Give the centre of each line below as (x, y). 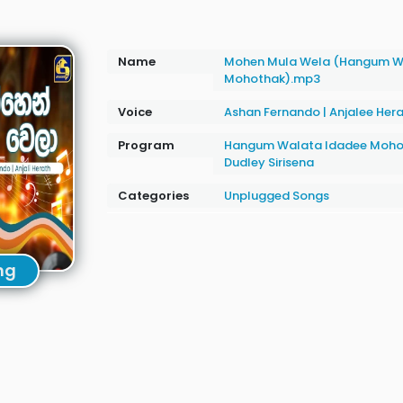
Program (146, 145)
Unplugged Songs (276, 196)
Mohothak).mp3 (272, 79)
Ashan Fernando (273, 112)
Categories (153, 196)
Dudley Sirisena (269, 162)
